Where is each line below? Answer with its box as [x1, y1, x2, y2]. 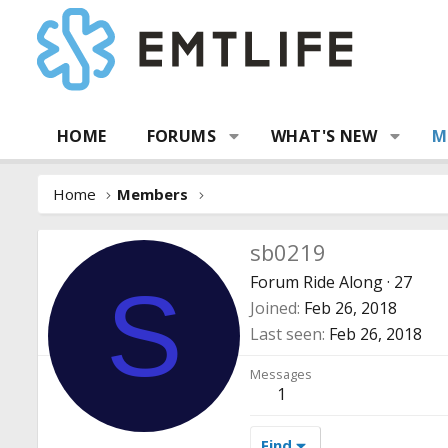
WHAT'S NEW [271, 125, 378, 147]
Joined [250, 296, 297, 319]
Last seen [250, 322, 322, 345]
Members [117, 184, 189, 204]
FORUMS [146, 125, 217, 147]
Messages [250, 364, 312, 383]
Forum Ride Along [250, 270, 383, 293]
